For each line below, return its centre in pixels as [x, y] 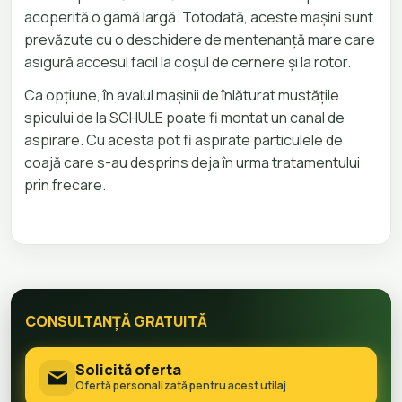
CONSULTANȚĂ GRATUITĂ [116, 321]
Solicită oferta [128, 370]
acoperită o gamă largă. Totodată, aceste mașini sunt [199, 17]
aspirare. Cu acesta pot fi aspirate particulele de [184, 140]
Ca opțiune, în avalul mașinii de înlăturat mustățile [182, 95]
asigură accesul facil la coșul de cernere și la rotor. [188, 61]
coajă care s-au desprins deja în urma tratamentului [192, 162]
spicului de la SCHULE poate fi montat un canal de [184, 117]
